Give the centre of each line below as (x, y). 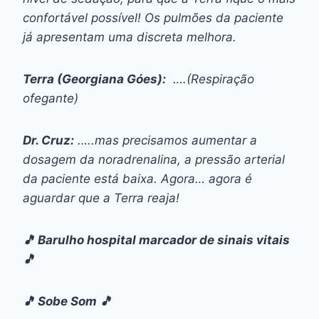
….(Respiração (210, 79)
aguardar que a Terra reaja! (101, 198)
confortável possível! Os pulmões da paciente (153, 17)
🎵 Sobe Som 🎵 (67, 301)
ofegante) (51, 98)
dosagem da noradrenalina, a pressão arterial (154, 159)
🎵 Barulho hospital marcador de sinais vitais (156, 240)
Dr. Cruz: (48, 140)
